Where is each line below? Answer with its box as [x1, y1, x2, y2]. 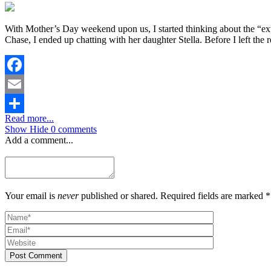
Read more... [5, 113, 54, 123]
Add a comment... [5, 134, 73, 145]
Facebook [5, 78, 42, 89]
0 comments [51, 123, 97, 134]
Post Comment [10, 250, 62, 260]
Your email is [5, 190, 57, 201]
